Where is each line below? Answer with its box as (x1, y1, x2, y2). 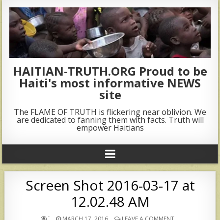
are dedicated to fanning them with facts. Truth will (16, 114, 204, 125)
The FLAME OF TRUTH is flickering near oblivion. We (14, 106, 206, 117)
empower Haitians (76, 122, 144, 133)
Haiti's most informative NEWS (19, 74, 201, 91)
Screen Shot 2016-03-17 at (25, 175, 195, 194)
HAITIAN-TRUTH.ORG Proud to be (13, 62, 207, 79)
